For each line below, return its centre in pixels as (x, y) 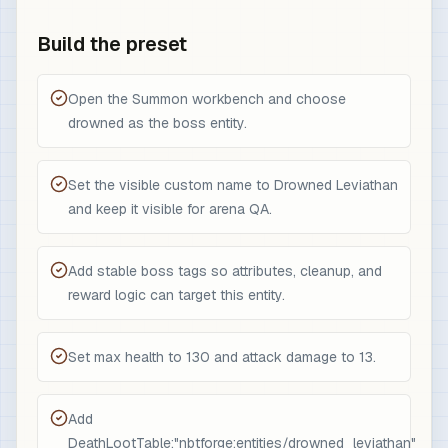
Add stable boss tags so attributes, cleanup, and (225, 271)
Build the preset (112, 44)
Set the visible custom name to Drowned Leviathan (233, 185)
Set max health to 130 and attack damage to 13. (222, 357)
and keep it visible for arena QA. (170, 209)
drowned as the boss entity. (157, 123)
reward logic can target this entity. (176, 295)
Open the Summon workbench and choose (207, 99)
